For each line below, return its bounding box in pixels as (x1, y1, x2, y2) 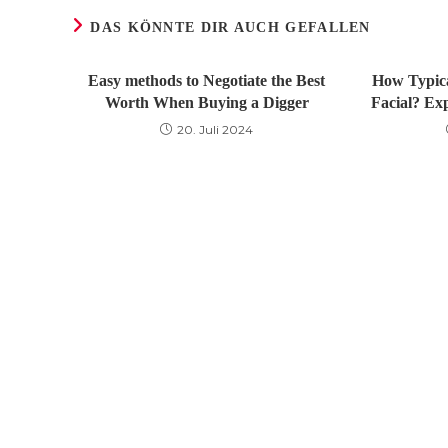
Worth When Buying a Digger (104, 94, 309, 111)
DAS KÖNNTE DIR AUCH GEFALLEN (90, 20, 371, 35)
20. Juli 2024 (177, 122, 254, 137)
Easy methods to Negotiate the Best (88, 72, 326, 89)
